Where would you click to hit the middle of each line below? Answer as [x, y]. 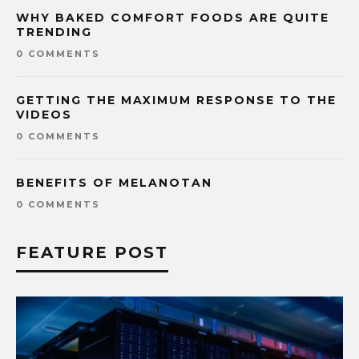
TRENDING [54, 32]
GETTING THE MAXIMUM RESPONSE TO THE [176, 101]
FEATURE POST [92, 253]
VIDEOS [44, 115]
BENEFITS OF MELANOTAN [114, 183]
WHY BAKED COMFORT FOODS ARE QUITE [173, 18]
